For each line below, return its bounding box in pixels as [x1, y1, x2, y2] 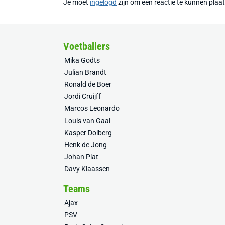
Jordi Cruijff [64, 92, 101, 100]
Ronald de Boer [64, 80, 111, 88]
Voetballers [63, 40, 110, 52]
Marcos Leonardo [64, 104, 120, 113]
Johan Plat [64, 153, 98, 161]
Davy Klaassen [64, 165, 110, 173]
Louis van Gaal [64, 117, 110, 125]
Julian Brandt [64, 68, 106, 76]
